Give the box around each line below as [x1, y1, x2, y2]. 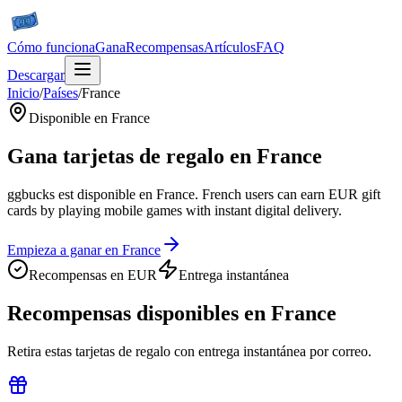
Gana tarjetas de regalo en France [7, 144, 322, 168]
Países [43, 85, 78, 100]
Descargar [7, 67, 65, 83]
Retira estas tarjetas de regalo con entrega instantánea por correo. [7, 343, 371, 359]
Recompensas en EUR [29, 267, 157, 283]
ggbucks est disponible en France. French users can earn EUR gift [7, 186, 380, 202]
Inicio [7, 85, 39, 100]
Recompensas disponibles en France [7, 301, 336, 325]
